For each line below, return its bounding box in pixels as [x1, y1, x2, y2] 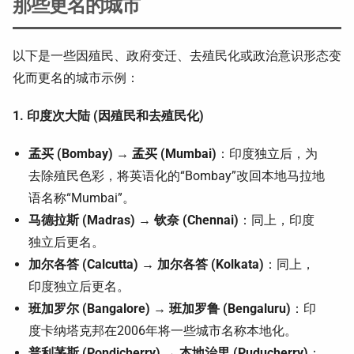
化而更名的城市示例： [13, 70, 139, 85]
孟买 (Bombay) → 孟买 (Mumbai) [28, 146, 217, 161]
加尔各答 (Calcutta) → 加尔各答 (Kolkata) [28, 257, 264, 272]
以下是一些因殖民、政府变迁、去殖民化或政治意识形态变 [13, 48, 341, 63]
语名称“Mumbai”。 [28, 190, 135, 205]
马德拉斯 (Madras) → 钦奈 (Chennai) [28, 213, 239, 228]
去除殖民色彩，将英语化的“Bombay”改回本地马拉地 [28, 168, 325, 183]
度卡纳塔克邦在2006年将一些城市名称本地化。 [28, 323, 297, 338]
